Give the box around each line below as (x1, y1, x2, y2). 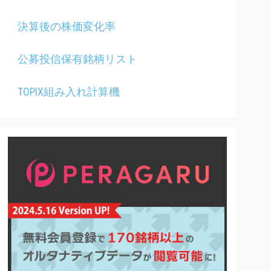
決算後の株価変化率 (18, 18, 116, 34)
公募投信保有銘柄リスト (18, 51, 137, 67)
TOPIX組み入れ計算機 (18, 83, 120, 100)
